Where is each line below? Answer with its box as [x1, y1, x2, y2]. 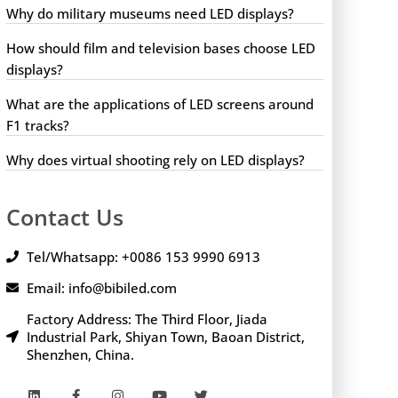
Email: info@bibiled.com [26, 278, 177, 297]
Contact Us [6, 201, 124, 232]
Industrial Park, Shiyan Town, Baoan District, [26, 327, 305, 346]
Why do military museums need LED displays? [6, 4, 295, 22]
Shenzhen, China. [26, 345, 134, 363]
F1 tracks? [6, 115, 70, 134]
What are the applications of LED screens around [6, 94, 314, 113]
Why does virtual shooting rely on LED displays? [6, 150, 306, 169]
